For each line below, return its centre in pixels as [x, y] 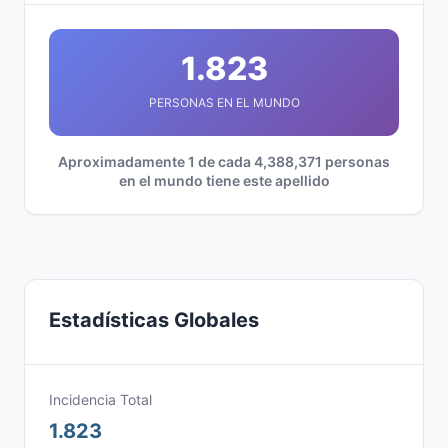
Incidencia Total [100, 399]
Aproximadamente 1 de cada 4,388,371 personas [224, 161]
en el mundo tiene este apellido [224, 180]
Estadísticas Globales [154, 320]
